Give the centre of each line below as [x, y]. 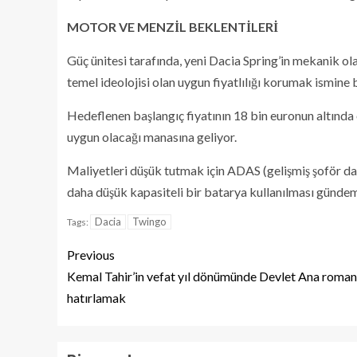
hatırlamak [96, 298]
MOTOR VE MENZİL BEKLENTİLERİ [173, 27]
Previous [91, 255]
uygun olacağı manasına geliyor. [152, 137]
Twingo [149, 222]
